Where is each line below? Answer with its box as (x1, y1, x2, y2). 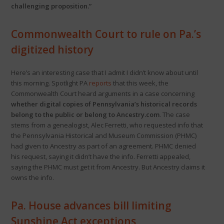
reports (88, 78, 111, 87)
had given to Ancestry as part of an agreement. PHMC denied (10, 141, 196, 150)
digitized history (10, 42, 93, 56)
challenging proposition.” (10, 1, 91, 10)
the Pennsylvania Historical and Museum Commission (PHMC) (10, 130, 196, 140)
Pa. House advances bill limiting (10, 198, 171, 212)
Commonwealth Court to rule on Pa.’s (10, 26, 201, 41)
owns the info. (10, 172, 54, 182)
